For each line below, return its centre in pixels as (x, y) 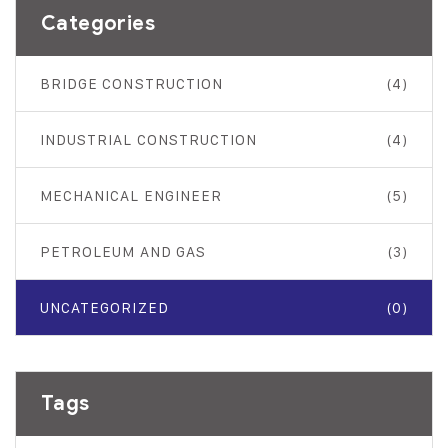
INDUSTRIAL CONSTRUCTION (149, 139)
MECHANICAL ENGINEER (131, 195)
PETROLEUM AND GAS (123, 251)
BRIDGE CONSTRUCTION (131, 83)
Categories (98, 23)
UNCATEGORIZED (104, 307)
